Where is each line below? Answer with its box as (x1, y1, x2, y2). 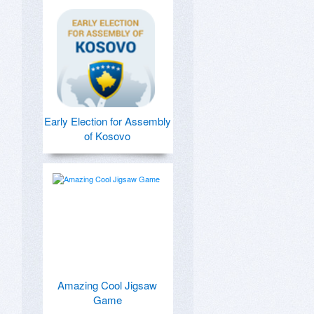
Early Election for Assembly (43, 114, 171, 128)
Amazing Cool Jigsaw (57, 278, 157, 292)
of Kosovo (84, 128, 130, 143)
